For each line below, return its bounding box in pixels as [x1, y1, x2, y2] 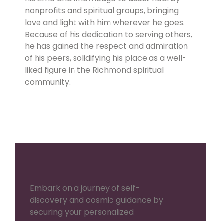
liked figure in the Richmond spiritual [25, 64, 164, 75]
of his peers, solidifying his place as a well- [25, 52, 186, 64]
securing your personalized [30, 206, 134, 218]
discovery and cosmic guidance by [30, 194, 163, 206]
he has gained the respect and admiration [25, 40, 188, 52]
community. [25, 76, 71, 88]
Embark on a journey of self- [30, 182, 140, 194]
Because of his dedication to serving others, [25, 28, 192, 40]
